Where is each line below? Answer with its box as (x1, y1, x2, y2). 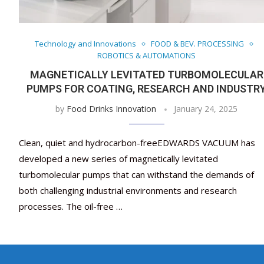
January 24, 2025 (174, 103, 238, 115)
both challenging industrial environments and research (19, 184, 237, 197)
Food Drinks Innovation (67, 103, 157, 115)
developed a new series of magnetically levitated (19, 153, 218, 165)
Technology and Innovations (34, 38, 136, 49)
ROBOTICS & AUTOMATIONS (97, 50, 196, 61)
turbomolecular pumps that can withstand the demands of (19, 169, 254, 181)
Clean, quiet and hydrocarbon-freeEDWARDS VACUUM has (19, 137, 255, 149)
